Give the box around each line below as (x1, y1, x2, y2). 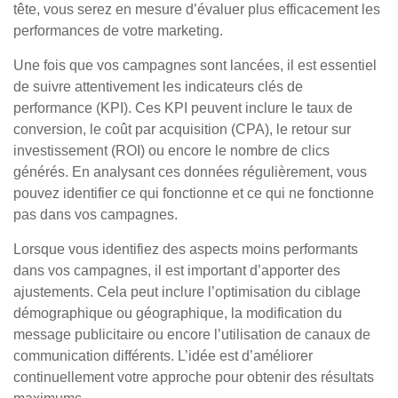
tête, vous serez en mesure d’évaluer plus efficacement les (13, 2, 380, 17)
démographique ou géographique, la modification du (13, 306, 342, 321)
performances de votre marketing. (13, 23, 223, 38)
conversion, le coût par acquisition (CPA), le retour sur (13, 122, 351, 137)
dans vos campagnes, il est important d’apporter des (13, 263, 340, 278)
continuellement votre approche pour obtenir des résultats (13, 370, 374, 385)
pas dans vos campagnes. (13, 207, 178, 222)
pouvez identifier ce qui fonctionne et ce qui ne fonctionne (13, 186, 374, 201)
